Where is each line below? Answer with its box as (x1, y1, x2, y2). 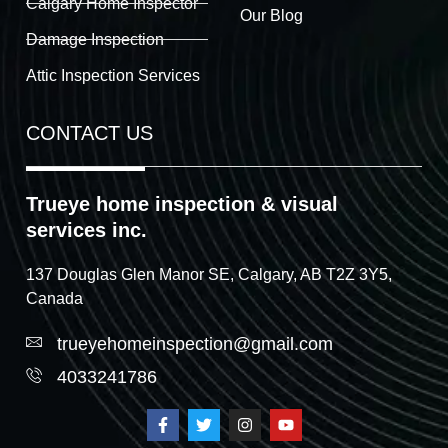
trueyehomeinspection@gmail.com (57, 334, 333, 355)
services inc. (26, 218, 147, 241)
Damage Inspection (26, 30, 164, 48)
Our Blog (240, 6, 303, 24)
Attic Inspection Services (26, 66, 200, 84)
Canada (26, 289, 83, 307)
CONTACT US (26, 121, 153, 144)
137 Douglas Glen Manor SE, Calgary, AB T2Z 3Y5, (26, 265, 392, 283)
